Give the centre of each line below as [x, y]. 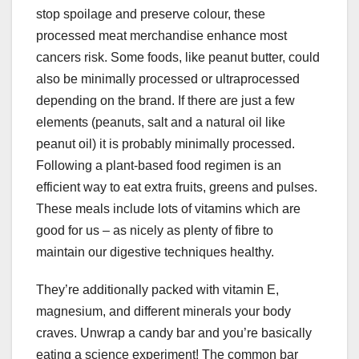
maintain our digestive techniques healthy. [155, 252]
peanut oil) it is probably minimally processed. [165, 144]
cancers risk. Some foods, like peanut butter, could [178, 58]
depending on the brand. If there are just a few [165, 101]
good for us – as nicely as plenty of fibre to [155, 231]
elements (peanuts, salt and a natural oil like [161, 123]
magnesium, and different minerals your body [163, 312]
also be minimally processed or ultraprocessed [168, 79]
